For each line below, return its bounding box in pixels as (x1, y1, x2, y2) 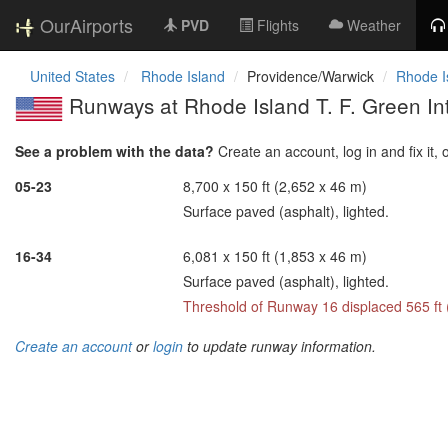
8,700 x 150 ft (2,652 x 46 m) (183, 175, 367, 196)
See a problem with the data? (15, 140, 214, 161)
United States (30, 66, 115, 86)
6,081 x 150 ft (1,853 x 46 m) (183, 245, 367, 266)
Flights (257, 15, 299, 35)
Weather (347, 15, 401, 35)
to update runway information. (183, 335, 376, 356)
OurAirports (40, 12, 133, 38)
